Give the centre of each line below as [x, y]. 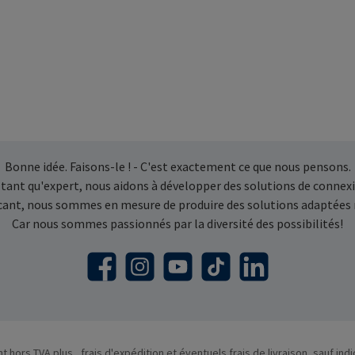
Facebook [109, 275]
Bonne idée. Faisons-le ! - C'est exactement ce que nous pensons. [177, 167]
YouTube [181, 275]
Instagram [150, 275]
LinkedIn [258, 275]
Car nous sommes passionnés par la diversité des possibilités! [177, 224]
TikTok [216, 275]
